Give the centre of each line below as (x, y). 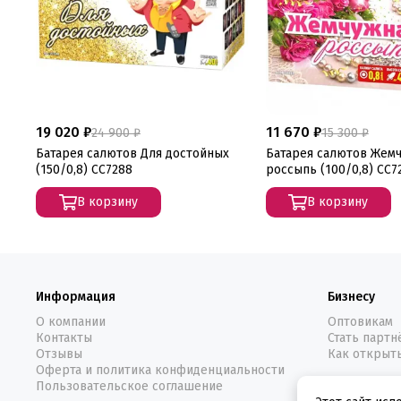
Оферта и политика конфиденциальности (160, 371)
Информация (76, 297)
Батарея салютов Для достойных (132, 154)
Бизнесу (351, 297)
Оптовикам (360, 322)
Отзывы (59, 354)
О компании (71, 322)
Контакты (64, 338)
